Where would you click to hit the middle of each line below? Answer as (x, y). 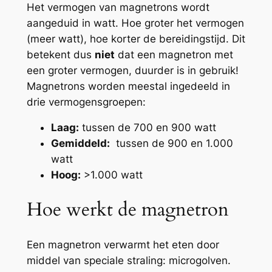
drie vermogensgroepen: (86, 102)
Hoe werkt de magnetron (127, 209)
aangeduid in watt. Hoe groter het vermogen (135, 23)
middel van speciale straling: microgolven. (128, 260)
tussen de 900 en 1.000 (171, 144)
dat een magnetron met (174, 54)
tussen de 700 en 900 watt (147, 128)
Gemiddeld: (80, 144)
